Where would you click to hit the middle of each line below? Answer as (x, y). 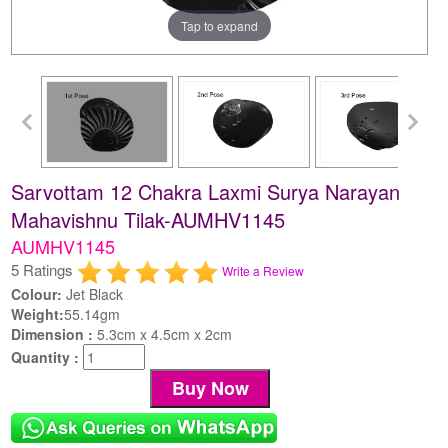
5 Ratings (44, 269)
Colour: (37, 293)
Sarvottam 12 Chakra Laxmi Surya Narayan (206, 191)
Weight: (38, 313)
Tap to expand (220, 25)
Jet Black (93, 293)
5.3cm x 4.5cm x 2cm (165, 333)
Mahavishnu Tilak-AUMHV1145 (148, 219)
